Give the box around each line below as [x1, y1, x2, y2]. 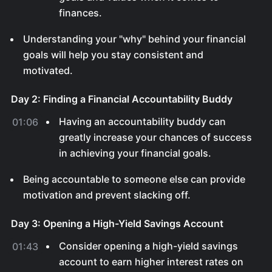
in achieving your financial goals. [59, 147, 211, 159]
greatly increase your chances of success [59, 131, 252, 143]
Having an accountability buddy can [59, 115, 226, 127]
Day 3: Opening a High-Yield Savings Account [11, 217, 223, 229]
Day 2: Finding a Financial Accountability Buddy [11, 93, 233, 105]
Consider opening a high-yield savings [59, 240, 238, 252]
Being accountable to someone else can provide [23, 173, 245, 185]
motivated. [23, 64, 73, 76]
